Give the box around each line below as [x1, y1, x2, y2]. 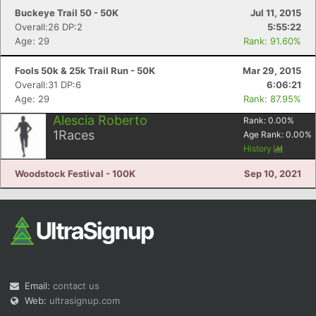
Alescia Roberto [53, 113, 147, 128]
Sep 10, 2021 [244, 168, 301, 179]
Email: [25, 280, 53, 291]
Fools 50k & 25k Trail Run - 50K [15, 65, 155, 76]
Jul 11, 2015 [250, 7, 301, 18]
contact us [53, 280, 99, 291]
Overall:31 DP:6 [15, 79, 81, 90]
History [243, 143, 274, 154]
